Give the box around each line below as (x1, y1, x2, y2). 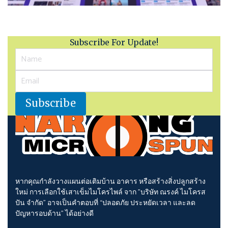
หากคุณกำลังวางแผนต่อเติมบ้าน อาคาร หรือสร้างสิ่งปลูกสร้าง (15, 176, 206, 188)
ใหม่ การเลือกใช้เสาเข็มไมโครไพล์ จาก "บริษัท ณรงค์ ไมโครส (15, 187, 206, 199)
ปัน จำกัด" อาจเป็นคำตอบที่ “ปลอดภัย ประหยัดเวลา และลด (15, 197, 195, 210)
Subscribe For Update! (70, 37, 158, 48)
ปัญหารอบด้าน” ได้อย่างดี (15, 208, 94, 220)
